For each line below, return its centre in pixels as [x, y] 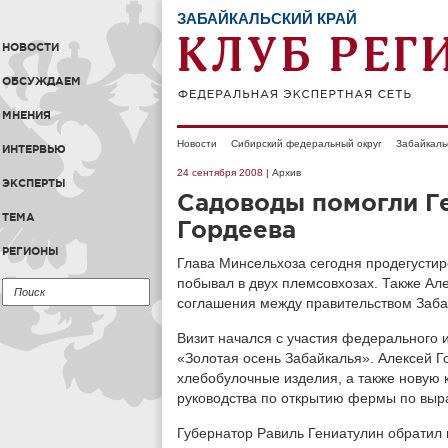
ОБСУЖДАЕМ [41, 81]
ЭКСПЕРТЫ [34, 183]
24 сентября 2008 [220, 172]
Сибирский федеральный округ [306, 143]
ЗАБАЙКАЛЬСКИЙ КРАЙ [267, 18]
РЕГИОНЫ [30, 251]
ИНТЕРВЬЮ [34, 149]
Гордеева [236, 229]
